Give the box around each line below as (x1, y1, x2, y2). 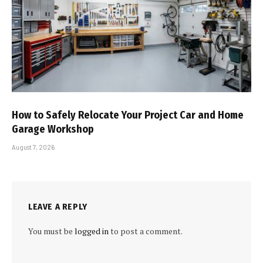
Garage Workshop (12, 122, 94, 136)
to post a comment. (109, 225, 183, 237)
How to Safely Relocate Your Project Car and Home (12, 108, 244, 122)
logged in (75, 225, 109, 237)
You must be (28, 225, 75, 237)
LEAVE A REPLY (28, 201, 87, 212)
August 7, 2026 (12, 143, 55, 151)
